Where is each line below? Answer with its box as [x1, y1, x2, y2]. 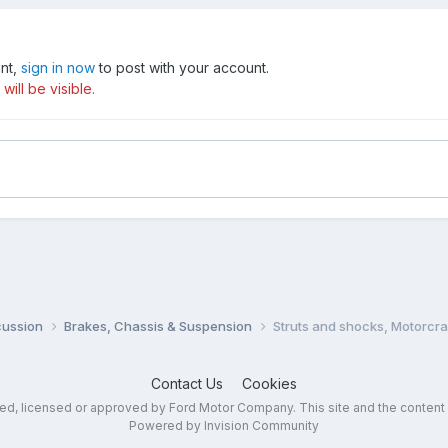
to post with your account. [94, 59, 269, 77]
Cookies [241, 374, 297, 392]
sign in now [20, 59, 95, 77]
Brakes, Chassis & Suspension [63, 317, 255, 334]
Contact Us [150, 374, 223, 392]
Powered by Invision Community [128, 417, 319, 433]
